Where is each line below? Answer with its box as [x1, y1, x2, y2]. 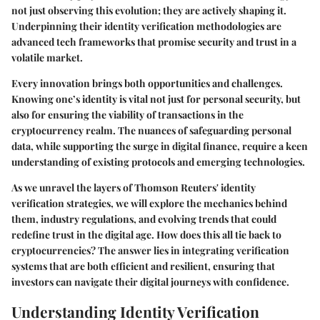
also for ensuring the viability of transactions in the [11, 107, 244, 121]
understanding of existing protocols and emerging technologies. [11, 154, 305, 169]
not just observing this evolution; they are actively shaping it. [11, 3, 286, 17]
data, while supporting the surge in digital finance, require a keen [11, 139, 308, 153]
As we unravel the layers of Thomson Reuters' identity [11, 180, 256, 194]
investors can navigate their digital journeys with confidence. [11, 274, 289, 289]
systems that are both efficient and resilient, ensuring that [11, 259, 275, 273]
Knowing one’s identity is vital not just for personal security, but [11, 91, 301, 106]
